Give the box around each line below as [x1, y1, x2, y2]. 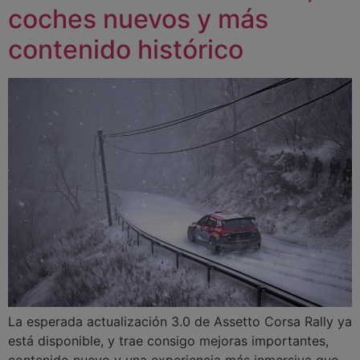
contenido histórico [8, 34, 243, 66]
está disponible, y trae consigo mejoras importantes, [8, 333, 329, 350]
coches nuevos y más [8, 3, 268, 35]
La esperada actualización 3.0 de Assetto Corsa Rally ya [8, 313, 352, 330]
